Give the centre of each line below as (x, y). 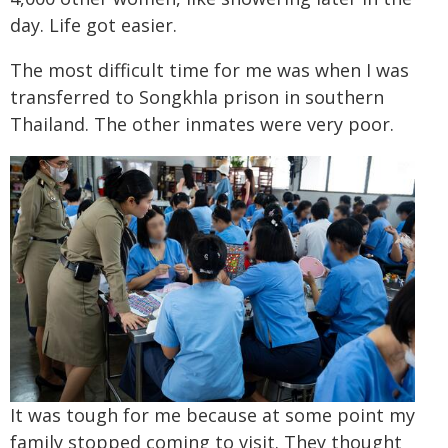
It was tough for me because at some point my (212, 414)
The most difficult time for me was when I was (209, 69)
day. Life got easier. (93, 24)
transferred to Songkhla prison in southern (197, 96)
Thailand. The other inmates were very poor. (202, 123)
